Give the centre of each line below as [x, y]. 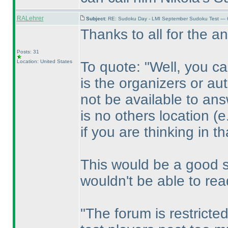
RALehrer [30, 18]
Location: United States [44, 61]
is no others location [147, 116]
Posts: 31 [28, 52]
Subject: [97, 19]
